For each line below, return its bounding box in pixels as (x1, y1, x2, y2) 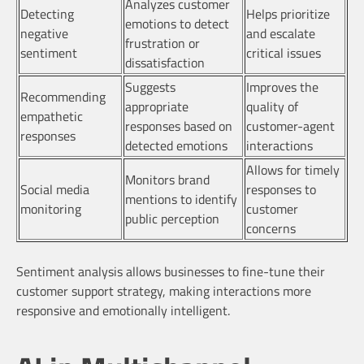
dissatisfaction (125, 52, 205, 72)
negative (20, 23, 68, 43)
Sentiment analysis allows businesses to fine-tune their (16, 261, 325, 281)
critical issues (246, 42, 321, 63)
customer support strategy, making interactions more (16, 280, 311, 301)
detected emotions (125, 135, 227, 155)
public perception (125, 208, 219, 228)
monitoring (20, 198, 81, 219)
